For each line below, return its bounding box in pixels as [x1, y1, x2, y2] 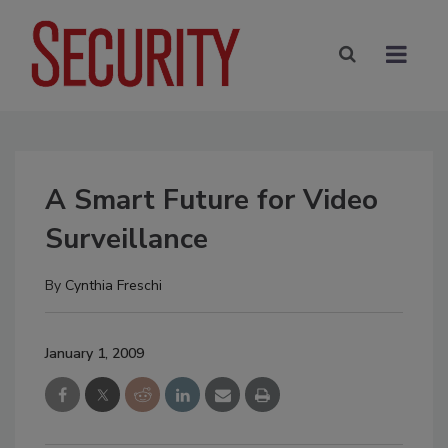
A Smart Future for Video [45, 180, 378, 219]
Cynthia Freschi [65, 275, 162, 295]
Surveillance [45, 219, 208, 258]
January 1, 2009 [45, 343, 144, 363]
